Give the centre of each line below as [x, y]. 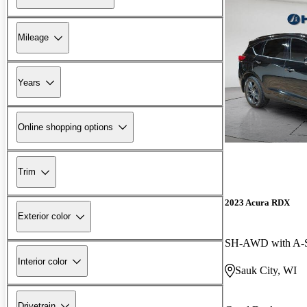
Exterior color [44, 217]
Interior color [42, 261]
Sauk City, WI [266, 270]
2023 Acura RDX [257, 202]
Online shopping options [65, 127]
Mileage [33, 38]
